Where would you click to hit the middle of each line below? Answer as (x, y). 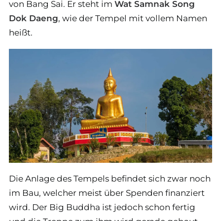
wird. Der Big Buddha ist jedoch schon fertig (102, 207)
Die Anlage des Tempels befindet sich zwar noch (110, 179)
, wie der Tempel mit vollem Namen (133, 18)
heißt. (21, 32)
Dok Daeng (34, 18)
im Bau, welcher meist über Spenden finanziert (107, 193)
